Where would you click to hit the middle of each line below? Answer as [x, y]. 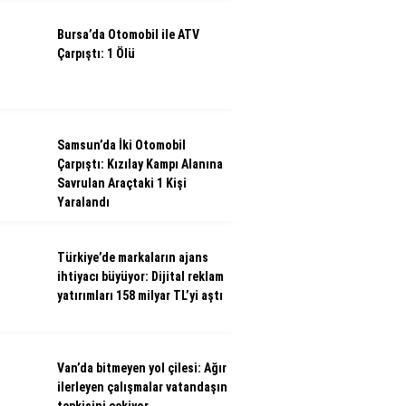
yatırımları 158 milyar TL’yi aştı [140, 295]
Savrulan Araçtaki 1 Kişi [122, 183]
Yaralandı [83, 202]
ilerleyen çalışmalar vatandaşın [142, 387]
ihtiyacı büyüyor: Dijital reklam [140, 276]
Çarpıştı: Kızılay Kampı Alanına [140, 164]
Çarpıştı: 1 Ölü [96, 53]
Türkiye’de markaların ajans [133, 257]
